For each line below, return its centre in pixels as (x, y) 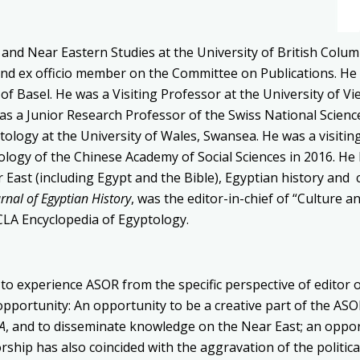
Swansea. (233, 136)
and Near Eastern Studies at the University (131, 53)
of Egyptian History (79, 199)
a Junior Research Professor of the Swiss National (168, 115)
